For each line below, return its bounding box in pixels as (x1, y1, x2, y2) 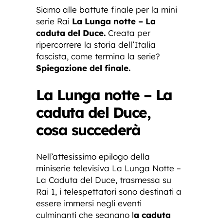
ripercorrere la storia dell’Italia (36, 39, 156, 50)
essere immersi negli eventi (36, 198, 142, 208)
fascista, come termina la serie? (36, 51, 160, 61)
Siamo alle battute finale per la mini (36, 4, 177, 15)
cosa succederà (36, 120, 140, 139)
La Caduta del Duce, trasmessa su (36, 174, 171, 185)
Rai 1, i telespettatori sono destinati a (36, 186, 182, 197)
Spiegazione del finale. (36, 62, 130, 73)
